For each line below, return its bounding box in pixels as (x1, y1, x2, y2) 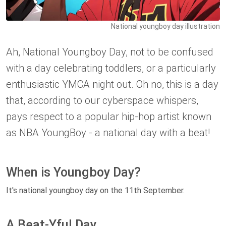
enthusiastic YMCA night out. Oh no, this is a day (6, 78, 218, 91)
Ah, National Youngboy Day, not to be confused (6, 46, 213, 59)
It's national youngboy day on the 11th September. (6, 186, 185, 196)
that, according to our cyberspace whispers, (6, 94, 198, 107)
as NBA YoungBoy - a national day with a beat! (6, 127, 210, 139)
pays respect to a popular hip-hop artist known (6, 110, 211, 123)
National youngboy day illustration (111, 22, 220, 31)
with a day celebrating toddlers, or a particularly (6, 62, 216, 75)
